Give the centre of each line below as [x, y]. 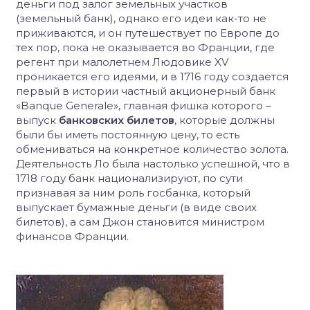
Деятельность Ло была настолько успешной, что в [153, 164]
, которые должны [225, 120]
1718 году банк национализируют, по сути [129, 178]
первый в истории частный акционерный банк [146, 91]
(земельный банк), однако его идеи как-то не [141, 18]
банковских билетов [117, 120]
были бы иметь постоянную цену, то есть [128, 135]
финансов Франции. [72, 236]
